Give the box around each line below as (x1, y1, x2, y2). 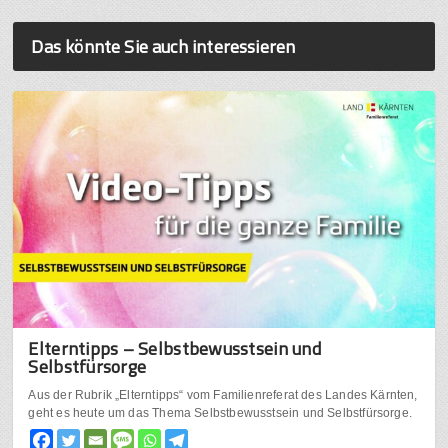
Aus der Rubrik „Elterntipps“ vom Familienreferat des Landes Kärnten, (28, 388, 418, 403)
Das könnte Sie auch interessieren (31, 33, 296, 61)
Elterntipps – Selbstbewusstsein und (28, 335, 321, 363)
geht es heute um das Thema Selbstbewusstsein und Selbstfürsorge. (28, 406, 412, 421)
